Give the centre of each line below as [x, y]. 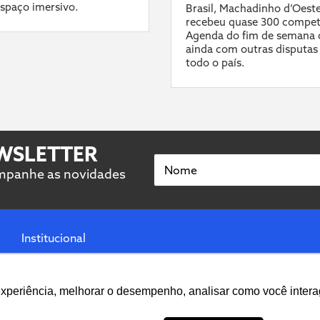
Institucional [54, 238]
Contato [43, 288]
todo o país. [215, 63]
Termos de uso [61, 266]
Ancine [39, 310]
